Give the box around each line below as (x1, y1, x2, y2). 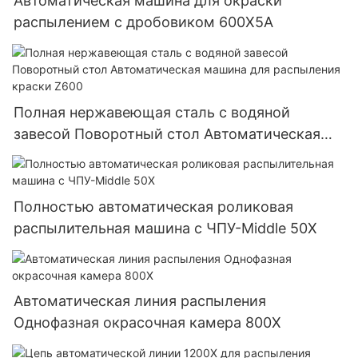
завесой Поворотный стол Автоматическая (14, 125, 320, 142)
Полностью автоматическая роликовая (14, 198, 293, 216)
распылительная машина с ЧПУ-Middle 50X (14, 220, 317, 237)
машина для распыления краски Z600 (14, 146, 281, 164)
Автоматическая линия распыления (14, 292, 266, 310)
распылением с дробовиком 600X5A (14, 14, 273, 31)
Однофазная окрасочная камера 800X (14, 314, 281, 332)
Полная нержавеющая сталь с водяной (14, 103, 290, 121)
